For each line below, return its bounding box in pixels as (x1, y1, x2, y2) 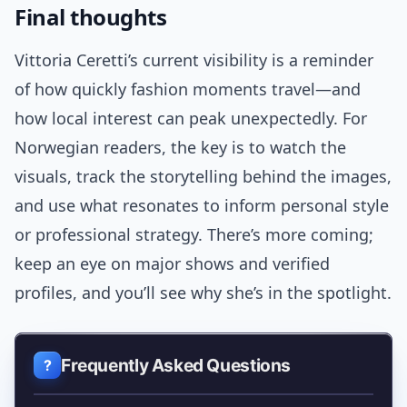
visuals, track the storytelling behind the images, (15, 165, 392, 188)
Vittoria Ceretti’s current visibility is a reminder (15, 49, 373, 72)
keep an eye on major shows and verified (15, 253, 330, 275)
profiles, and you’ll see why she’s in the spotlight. (15, 282, 392, 304)
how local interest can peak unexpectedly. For (15, 107, 367, 130)
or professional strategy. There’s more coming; (15, 223, 373, 246)
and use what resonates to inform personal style (15, 194, 389, 217)
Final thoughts (15, 2, 167, 33)
